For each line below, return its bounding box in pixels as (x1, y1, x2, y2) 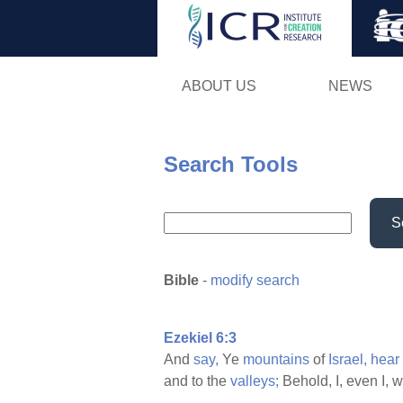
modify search (210, 273, 300, 289)
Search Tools (164, 151, 298, 176)
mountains (243, 352, 309, 368)
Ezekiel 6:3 (164, 330, 237, 346)
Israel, (328, 352, 367, 368)
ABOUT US (181, 77, 256, 94)
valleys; (230, 373, 279, 390)
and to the (164, 373, 230, 390)
